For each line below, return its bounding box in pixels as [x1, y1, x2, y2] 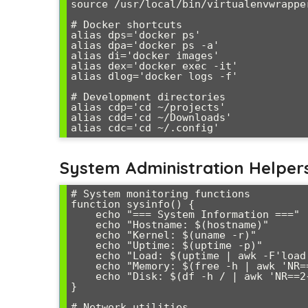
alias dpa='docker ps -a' [71, 38, 219, 52]
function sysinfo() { [71, 197, 195, 210]
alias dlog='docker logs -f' [71, 69, 238, 82]
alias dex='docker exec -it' [71, 59, 238, 72]
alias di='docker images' [71, 49, 219, 62]
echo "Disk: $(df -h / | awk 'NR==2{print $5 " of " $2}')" [71, 269, 96, 283]
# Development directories [71, 90, 225, 103]
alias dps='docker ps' [71, 28, 201, 41]
